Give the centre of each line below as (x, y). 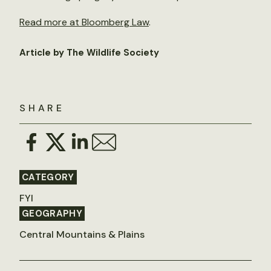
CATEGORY (48, 177)
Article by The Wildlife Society (89, 53)
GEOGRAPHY (52, 214)
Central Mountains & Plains (82, 234)
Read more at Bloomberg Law (84, 22)
